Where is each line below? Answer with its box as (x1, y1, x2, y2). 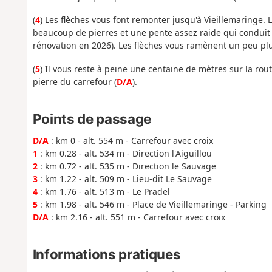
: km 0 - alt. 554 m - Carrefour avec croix (48, 134, 213, 146)
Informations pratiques (32, 245, 181, 262)
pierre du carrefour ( (32, 75, 117, 87)
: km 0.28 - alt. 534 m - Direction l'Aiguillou (37, 147, 212, 159)
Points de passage (32, 110, 151, 127)
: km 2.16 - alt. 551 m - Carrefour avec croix (48, 211, 225, 223)
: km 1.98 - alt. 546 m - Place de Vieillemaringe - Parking (37, 198, 267, 210)
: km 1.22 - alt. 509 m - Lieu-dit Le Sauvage (37, 172, 212, 185)
